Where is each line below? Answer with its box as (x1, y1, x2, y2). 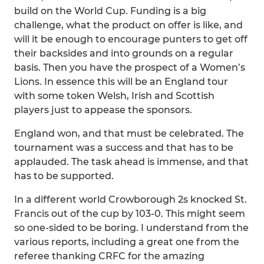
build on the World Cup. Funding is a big (14, 5, 206, 16)
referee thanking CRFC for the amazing (14, 250, 204, 262)
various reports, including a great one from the (14, 236, 239, 247)
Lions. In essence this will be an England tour (14, 76, 228, 87)
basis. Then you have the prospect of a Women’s (14, 62, 245, 73)
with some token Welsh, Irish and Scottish (14, 90, 214, 101)
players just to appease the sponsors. (14, 104, 192, 115)
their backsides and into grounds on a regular (14, 48, 233, 59)
